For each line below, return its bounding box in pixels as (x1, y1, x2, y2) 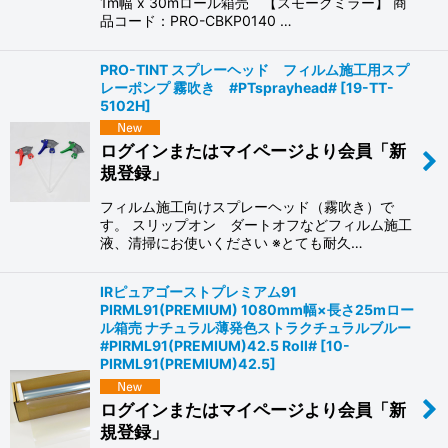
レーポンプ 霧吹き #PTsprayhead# (100, 78, 337, 96)
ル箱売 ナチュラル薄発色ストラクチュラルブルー (100, 319, 411, 337)
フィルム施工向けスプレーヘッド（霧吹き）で (100, 198, 394, 216)
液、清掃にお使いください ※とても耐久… (100, 234, 363, 252)
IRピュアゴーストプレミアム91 (100, 283, 297, 301)
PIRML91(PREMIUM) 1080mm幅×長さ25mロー (100, 301, 414, 319)
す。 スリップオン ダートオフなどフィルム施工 (100, 216, 412, 234)
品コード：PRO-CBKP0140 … (100, 11, 292, 29)
